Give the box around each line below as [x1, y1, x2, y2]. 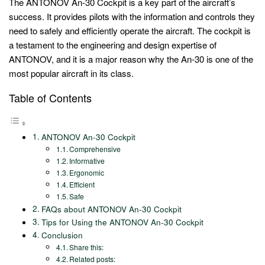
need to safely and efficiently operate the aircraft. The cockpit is [9, 24, 251, 37]
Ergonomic [69, 167, 105, 178]
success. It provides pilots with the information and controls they [9, 10, 255, 23]
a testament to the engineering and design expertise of [9, 38, 216, 51]
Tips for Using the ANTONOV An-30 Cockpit [41, 216, 203, 228]
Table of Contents [9, 90, 92, 106]
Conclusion [41, 229, 83, 241]
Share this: [69, 242, 104, 253]
